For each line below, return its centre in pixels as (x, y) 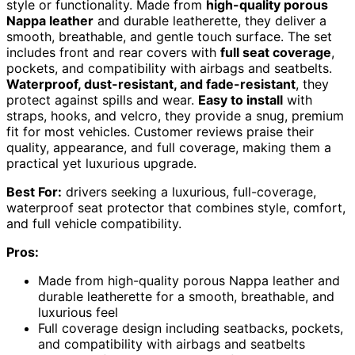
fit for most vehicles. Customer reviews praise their (160, 131)
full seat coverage (276, 52)
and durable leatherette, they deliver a (210, 20)
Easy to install (240, 99)
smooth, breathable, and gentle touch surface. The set (169, 36)
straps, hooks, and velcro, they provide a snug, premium (175, 115)
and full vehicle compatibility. (94, 223)
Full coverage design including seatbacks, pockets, (191, 328)
